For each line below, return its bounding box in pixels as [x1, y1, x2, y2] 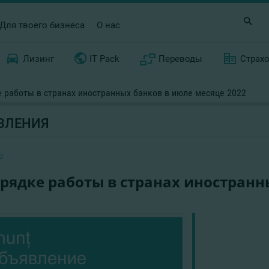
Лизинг [22, 53, 54, 64]
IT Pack [89, 53, 119, 64]
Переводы [159, 53, 203, 64]
